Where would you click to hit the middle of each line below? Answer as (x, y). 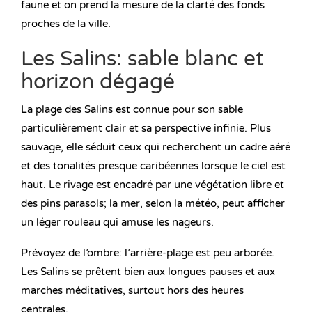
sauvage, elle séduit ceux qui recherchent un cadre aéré (156, 147)
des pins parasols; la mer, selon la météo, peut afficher (153, 204)
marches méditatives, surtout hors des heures (132, 291)
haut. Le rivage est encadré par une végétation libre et (153, 185)
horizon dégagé (98, 82)
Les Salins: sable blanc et (142, 59)
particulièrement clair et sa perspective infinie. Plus (146, 128)
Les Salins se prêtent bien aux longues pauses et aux (148, 272)
